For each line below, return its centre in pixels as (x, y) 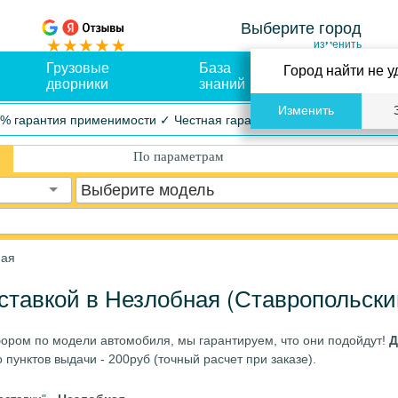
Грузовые (77, 68)
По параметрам (178, 156)
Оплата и (336, 68)
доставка (336, 84)
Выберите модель (147, 190)
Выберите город (301, 28)
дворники (77, 84)
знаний (223, 84)
